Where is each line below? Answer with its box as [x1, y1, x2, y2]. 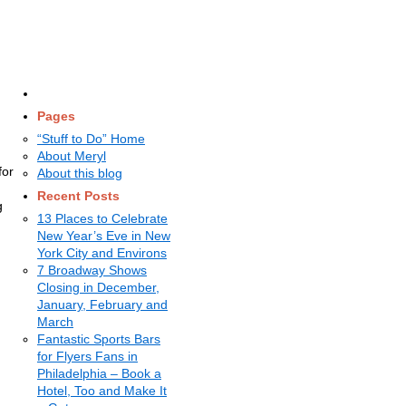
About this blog [37, 166, 122, 180]
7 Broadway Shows [37, 263, 147, 277]
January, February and [37, 297, 168, 312]
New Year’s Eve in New [37, 228, 170, 243]
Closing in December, [37, 280, 159, 295]
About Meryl [37, 149, 106, 163]
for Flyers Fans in [37, 349, 138, 363]
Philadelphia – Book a [37, 366, 161, 381]
